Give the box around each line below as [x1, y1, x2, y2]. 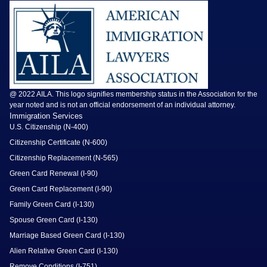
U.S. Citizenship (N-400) [10, 123, 88, 132]
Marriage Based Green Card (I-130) [10, 231, 125, 240]
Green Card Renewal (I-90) [10, 169, 98, 178]
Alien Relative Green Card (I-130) [10, 247, 118, 256]
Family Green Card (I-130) [10, 200, 94, 209]
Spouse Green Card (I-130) [10, 216, 98, 225]
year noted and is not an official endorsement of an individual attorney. [10, 101, 235, 110]
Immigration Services [10, 111, 83, 121]
